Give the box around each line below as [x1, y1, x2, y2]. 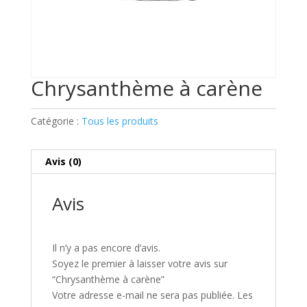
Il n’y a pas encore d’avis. [51, 241, 160, 255]
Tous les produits [81, 114, 158, 128]
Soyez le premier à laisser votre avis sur [51, 257, 228, 271]
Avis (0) [45, 155, 82, 169]
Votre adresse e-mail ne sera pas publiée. [51, 288, 234, 302]
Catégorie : [30, 114, 82, 128]
